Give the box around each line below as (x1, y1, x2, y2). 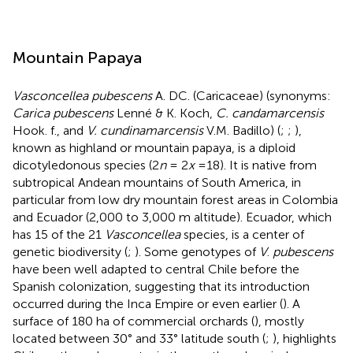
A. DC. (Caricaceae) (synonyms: (152, 87, 331, 103)
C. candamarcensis (216, 105, 324, 121)
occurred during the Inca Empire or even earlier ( (13, 295, 283, 311)
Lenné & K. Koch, (113, 105, 216, 121)
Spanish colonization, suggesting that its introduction (13, 278, 310, 294)
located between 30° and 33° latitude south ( (13, 330, 266, 346)
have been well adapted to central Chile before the (13, 261, 299, 277)
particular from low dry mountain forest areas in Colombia (13, 191, 338, 207)
